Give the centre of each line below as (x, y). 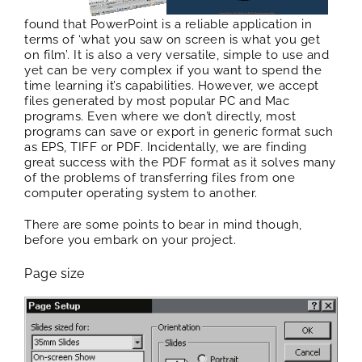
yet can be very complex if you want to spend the (173, 71)
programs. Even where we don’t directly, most (160, 117)
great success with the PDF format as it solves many (180, 163)
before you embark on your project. (130, 240)
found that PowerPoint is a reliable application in (168, 25)
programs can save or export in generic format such (179, 132)
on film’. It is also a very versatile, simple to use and (177, 55)
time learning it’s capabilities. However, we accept (172, 86)
